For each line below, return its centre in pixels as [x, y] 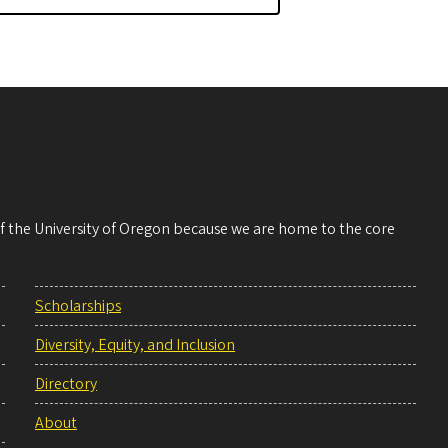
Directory [66, 384]
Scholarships [78, 306]
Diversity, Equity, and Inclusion [135, 345]
